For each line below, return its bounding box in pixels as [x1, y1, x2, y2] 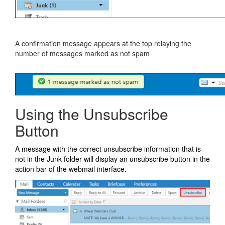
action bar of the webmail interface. [15, 164, 127, 174]
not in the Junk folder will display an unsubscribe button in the [15, 154, 210, 164]
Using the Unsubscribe [15, 103, 168, 125]
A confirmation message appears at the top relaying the [15, 38, 191, 48]
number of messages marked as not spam [15, 48, 150, 58]
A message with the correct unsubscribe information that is [15, 144, 201, 154]
